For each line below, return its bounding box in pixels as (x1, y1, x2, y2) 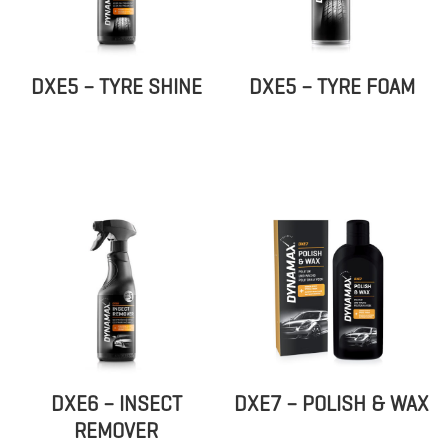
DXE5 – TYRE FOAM (248, 74, 415, 100)
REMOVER (74, 418, 159, 444)
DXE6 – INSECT (50, 391, 182, 417)
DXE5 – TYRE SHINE (30, 74, 202, 100)
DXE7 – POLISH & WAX (234, 391, 430, 417)
